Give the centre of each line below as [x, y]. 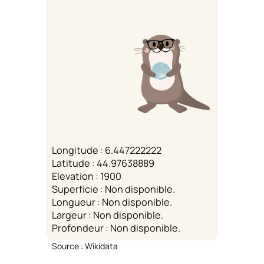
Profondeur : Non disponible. [116, 228]
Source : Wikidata [85, 246]
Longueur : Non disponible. [112, 202]
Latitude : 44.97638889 [103, 163]
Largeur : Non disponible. [108, 215]
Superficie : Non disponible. [113, 189]
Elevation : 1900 [87, 176]
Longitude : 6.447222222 [107, 150]
